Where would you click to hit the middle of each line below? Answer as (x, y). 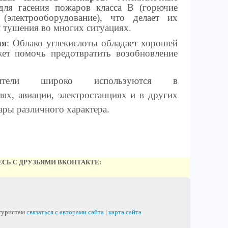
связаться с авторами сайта (65, 212)
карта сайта (125, 212)
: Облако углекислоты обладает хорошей (92, 43)
